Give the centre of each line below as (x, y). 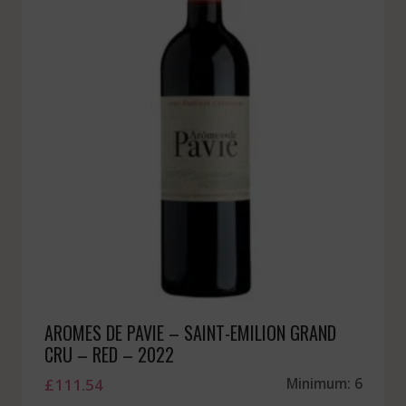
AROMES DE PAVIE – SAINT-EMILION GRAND (190, 333)
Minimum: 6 (324, 384)
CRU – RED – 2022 (109, 355)
